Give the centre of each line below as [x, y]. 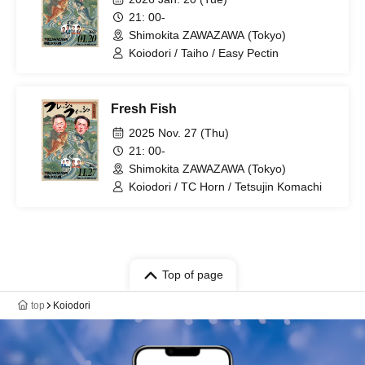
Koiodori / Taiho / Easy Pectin [204, 53]
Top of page [192, 275]
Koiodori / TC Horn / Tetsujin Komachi [225, 187]
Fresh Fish [144, 109]
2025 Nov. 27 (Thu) [179, 133]
